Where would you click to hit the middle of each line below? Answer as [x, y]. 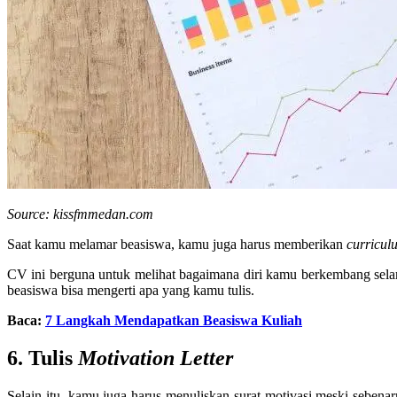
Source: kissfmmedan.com [80, 214]
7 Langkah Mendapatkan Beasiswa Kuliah [174, 320]
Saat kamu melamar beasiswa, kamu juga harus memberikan [177, 244]
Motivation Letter [156, 358]
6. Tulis [43, 358]
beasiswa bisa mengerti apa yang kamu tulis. [131, 290]
